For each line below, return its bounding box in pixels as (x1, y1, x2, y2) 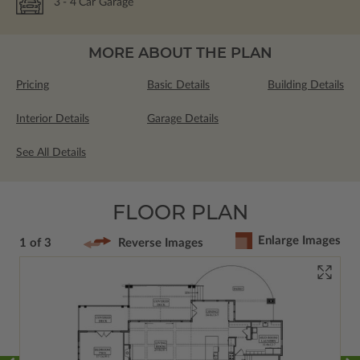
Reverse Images (118, 236, 203, 249)
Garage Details (147, 112, 219, 125)
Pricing (16, 79, 49, 91)
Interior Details (16, 112, 89, 125)
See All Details (16, 146, 86, 158)
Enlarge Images (258, 235, 341, 247)
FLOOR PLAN (112, 199, 248, 224)
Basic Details (147, 79, 210, 91)
